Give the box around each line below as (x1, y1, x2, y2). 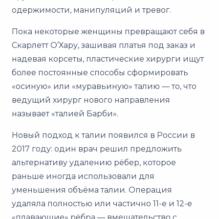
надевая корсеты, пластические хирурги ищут (12, 54, 204, 64)
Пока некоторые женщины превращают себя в (12, 26, 205, 36)
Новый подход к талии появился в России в (12, 130, 195, 140)
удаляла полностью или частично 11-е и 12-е (12, 198, 192, 208)
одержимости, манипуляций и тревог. (12, 5, 171, 15)
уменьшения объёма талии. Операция (12, 185, 172, 195)
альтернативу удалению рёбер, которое (12, 157, 176, 167)
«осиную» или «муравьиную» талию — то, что (12, 81, 197, 91)
